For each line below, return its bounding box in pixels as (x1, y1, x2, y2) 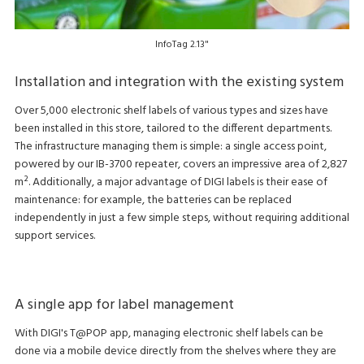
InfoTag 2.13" (155, 37, 209, 54)
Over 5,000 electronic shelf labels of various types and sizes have (14, 102, 328, 121)
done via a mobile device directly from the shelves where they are (14, 341, 336, 361)
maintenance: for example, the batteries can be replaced (14, 191, 292, 210)
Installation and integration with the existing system (14, 71, 344, 95)
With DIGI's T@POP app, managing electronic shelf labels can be (14, 323, 323, 343)
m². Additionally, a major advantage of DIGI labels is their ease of (14, 173, 327, 193)
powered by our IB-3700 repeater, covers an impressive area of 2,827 (14, 155, 347, 175)
